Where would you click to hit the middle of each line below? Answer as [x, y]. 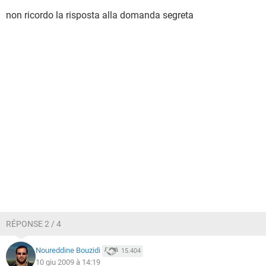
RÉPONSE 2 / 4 [34, 224]
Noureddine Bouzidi [68, 251]
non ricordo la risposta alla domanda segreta [100, 15]
